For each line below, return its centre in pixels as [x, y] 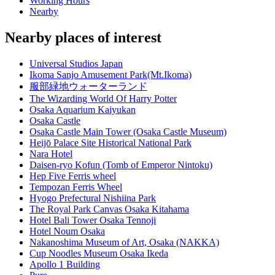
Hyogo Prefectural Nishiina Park [93, 198]
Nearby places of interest [83, 38]
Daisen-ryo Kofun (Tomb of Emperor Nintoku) [121, 165]
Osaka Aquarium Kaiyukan [83, 110]
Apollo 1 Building [65, 265]
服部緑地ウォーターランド [88, 87]
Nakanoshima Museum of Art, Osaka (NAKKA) [124, 242]
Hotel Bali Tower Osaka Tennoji [93, 220]
